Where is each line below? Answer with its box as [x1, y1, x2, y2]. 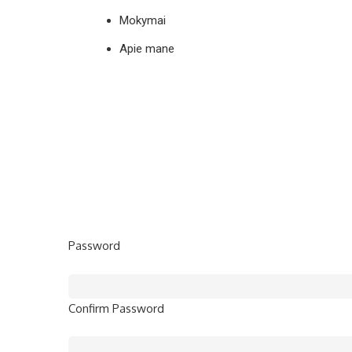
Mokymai [119, 13, 166, 27]
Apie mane [119, 42, 174, 56]
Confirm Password [68, 300, 164, 316]
